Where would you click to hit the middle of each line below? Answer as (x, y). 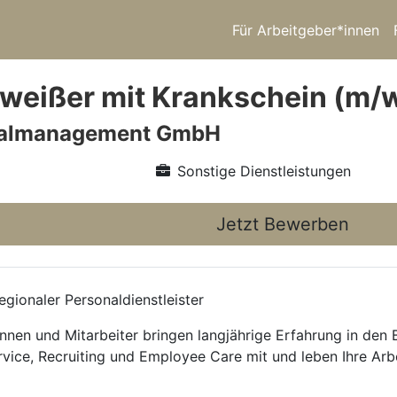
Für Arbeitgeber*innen (306, 30)
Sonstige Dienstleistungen (264, 171)
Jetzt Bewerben (283, 224)
